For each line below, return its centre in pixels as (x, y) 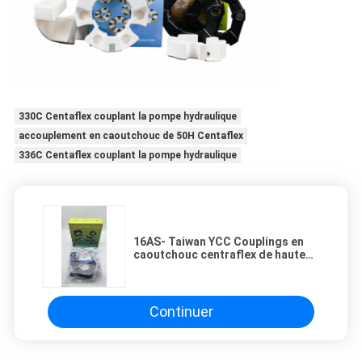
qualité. (154, 267)
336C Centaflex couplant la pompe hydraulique (127, 155)
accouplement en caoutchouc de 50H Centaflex (130, 135)
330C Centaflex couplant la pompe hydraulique (127, 116)
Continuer (181, 311)
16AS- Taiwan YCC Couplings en (219, 241)
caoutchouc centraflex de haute (219, 254)
